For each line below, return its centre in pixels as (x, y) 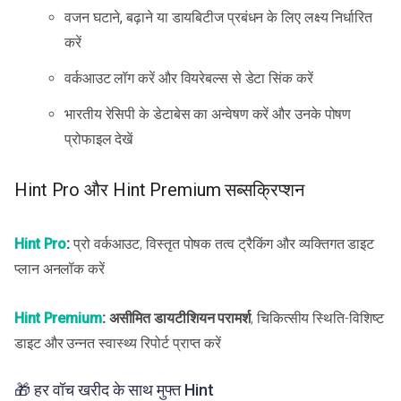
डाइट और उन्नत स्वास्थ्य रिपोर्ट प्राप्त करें (118, 343)
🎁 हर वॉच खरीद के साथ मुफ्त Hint (114, 389)
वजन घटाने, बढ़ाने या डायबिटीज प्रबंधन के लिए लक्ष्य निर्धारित (218, 17)
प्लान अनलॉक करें (60, 269)
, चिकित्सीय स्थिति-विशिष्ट (317, 318)
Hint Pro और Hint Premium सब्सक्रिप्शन (159, 190)
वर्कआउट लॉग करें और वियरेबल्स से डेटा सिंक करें (189, 78)
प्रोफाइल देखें (99, 139)
